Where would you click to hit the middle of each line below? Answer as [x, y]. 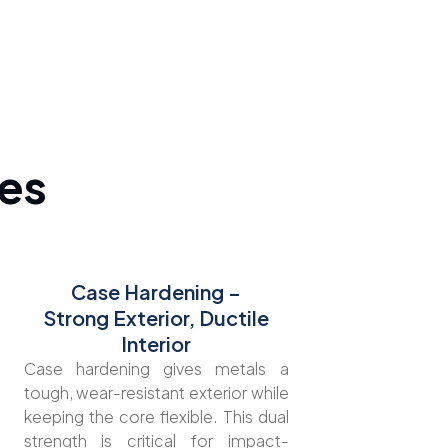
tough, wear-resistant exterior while [156, 392]
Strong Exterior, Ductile [156, 317]
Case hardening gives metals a [156, 368]
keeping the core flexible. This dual [156, 416]
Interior [156, 343]
